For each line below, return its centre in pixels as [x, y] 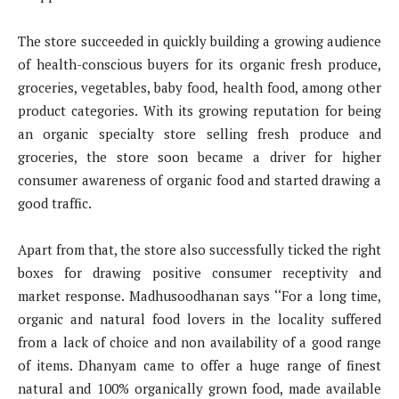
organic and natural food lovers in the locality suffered [199, 318]
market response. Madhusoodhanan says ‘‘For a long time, [199, 295]
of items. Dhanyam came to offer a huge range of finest [199, 365]
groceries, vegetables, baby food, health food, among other [199, 87]
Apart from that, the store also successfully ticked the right [199, 249]
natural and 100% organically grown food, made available [199, 388]
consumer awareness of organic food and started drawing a [199, 179]
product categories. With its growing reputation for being [199, 110]
